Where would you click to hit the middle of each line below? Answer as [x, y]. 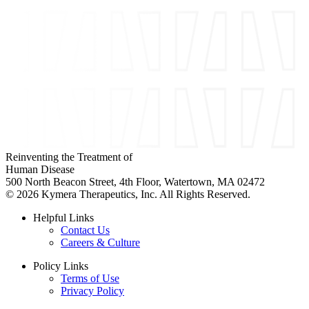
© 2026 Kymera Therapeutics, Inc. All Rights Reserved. [128, 194]
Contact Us [85, 230]
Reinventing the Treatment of [69, 157]
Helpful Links [63, 217]
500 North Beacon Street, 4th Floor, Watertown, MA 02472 [135, 181]
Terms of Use [90, 278]
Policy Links [61, 266]
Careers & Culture [100, 242]
